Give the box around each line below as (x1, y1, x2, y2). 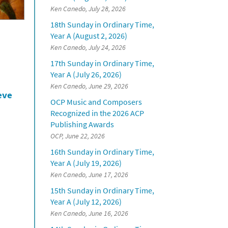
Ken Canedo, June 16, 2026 (50, 209, 128, 218)
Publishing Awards (50, 119, 114, 130)
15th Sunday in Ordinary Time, (50, 185, 154, 196)
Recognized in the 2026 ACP (50, 108, 144, 119)
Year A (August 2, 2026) (50, 31, 127, 41)
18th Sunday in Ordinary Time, (50, 19, 154, 30)
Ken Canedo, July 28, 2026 (50, 5, 126, 14)
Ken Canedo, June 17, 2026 (50, 170, 128, 180)
